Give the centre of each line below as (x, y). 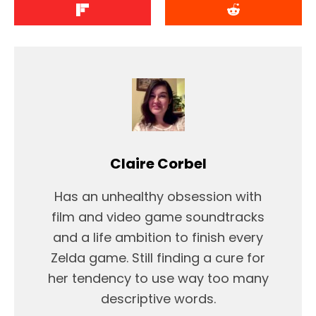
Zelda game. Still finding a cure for (158, 258)
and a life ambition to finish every (158, 238)
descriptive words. (158, 299)
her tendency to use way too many (158, 279)
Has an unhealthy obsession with (158, 197)
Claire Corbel (158, 164)
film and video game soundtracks (158, 217)
